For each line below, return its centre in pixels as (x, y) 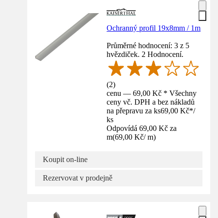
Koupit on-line (65, 160)
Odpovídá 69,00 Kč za (142, 128)
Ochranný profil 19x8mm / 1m (154, 28)
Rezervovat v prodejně (78, 178)
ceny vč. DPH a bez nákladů (151, 102)
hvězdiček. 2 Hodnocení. (145, 54)
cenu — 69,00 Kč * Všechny (152, 93)
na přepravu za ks (134, 111)
